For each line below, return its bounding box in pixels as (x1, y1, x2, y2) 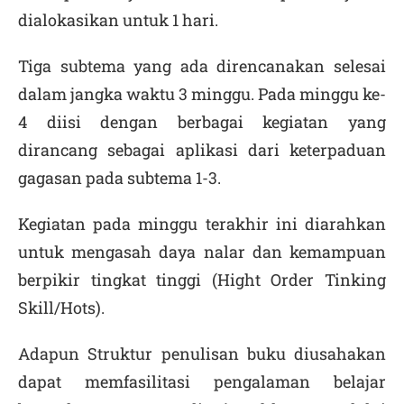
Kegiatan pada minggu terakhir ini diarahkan (18, 213, 386, 234)
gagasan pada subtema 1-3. (18, 167, 221, 188)
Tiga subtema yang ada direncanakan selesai (18, 55, 386, 77)
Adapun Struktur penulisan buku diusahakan (18, 343, 386, 364)
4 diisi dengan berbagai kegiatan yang (18, 111, 386, 133)
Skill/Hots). (18, 297, 105, 318)
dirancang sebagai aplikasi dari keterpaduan (18, 139, 386, 161)
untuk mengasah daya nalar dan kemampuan (18, 241, 386, 262)
